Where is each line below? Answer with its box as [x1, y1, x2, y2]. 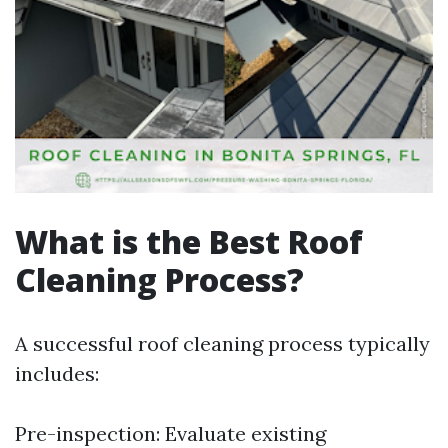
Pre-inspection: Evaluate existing [15, 421, 326, 446]
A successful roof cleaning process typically [15, 331, 430, 356]
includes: [15, 361, 99, 386]
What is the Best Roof [15, 220, 363, 263]
